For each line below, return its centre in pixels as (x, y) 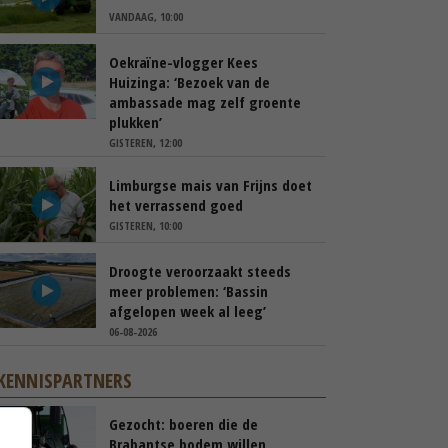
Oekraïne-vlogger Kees (183, 62)
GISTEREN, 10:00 (145, 225)
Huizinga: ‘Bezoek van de (189, 82)
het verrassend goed (176, 205)
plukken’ (135, 122)
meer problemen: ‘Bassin (188, 291)
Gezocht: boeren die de (183, 424)
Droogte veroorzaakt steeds (200, 271)
